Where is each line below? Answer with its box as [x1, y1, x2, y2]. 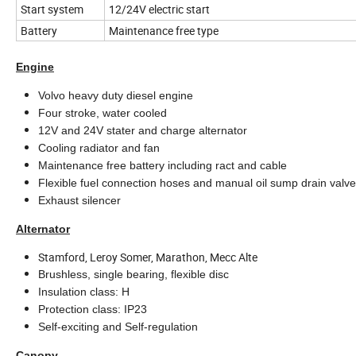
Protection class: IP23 [38, 302, 150, 315]
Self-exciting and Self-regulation [38, 319, 198, 333]
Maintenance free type [109, 22, 219, 38]
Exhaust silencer [38, 193, 121, 207]
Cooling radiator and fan [38, 141, 163, 154]
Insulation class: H [38, 284, 133, 298]
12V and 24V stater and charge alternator [38, 123, 250, 137]
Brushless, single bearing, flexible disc [38, 267, 229, 281]
